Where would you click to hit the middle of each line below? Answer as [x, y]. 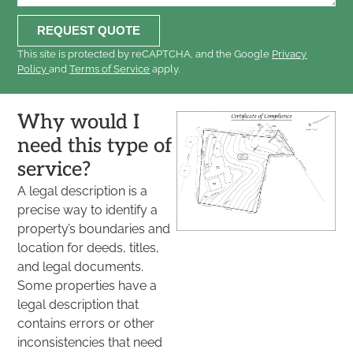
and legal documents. [81, 267]
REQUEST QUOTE [89, 31]
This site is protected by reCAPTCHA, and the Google [145, 54]
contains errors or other [86, 324]
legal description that [78, 305]
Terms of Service [110, 69]
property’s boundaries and [94, 229]
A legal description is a [83, 191]
